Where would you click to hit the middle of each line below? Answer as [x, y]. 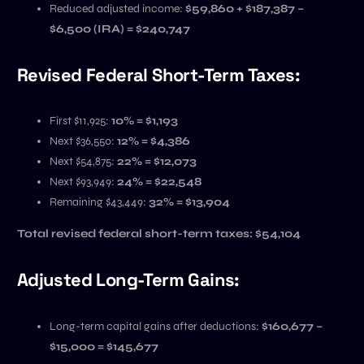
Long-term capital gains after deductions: [155, 326]
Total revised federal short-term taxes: [134, 234]
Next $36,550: [83, 141]
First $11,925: [80, 121]
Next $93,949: [83, 182]
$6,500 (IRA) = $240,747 [119, 28]
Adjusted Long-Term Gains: [128, 280]
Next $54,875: [83, 161]
